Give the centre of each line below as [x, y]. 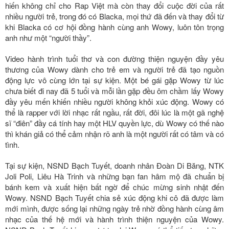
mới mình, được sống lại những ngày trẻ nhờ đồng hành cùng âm [114, 208]
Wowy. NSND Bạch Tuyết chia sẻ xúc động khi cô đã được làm [114, 197]
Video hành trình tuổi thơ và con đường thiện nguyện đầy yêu [114, 58]
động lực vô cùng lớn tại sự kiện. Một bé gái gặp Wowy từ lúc [114, 80]
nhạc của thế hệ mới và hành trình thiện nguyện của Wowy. [114, 219]
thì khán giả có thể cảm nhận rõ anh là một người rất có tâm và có [114, 133]
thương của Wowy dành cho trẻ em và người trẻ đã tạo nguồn [114, 69]
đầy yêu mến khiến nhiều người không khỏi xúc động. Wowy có [114, 101]
